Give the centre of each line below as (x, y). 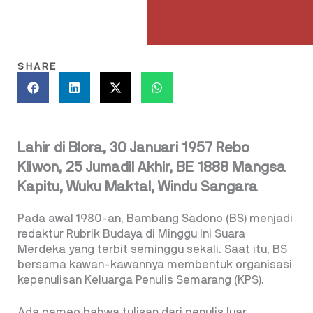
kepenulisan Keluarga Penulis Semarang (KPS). (141, 280)
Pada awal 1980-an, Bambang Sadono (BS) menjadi (155, 218)
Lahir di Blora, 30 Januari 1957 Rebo (133, 148)
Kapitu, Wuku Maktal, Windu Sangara (138, 187)
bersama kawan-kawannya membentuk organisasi (155, 264)
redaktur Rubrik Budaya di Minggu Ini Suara (131, 234)
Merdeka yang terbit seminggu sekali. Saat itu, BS (152, 249)
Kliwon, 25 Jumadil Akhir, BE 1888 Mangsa (152, 167)
